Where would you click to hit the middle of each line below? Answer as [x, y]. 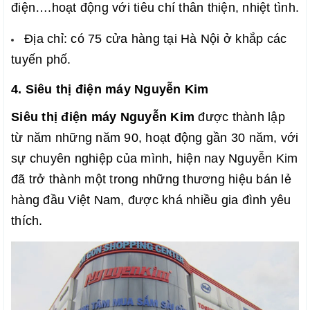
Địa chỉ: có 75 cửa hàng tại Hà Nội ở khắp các [156, 38]
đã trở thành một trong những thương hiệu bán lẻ [151, 179]
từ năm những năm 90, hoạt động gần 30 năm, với [155, 137]
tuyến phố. [41, 59]
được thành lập [240, 117]
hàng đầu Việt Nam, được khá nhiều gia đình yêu [151, 200]
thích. [27, 220]
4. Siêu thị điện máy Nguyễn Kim [110, 89]
